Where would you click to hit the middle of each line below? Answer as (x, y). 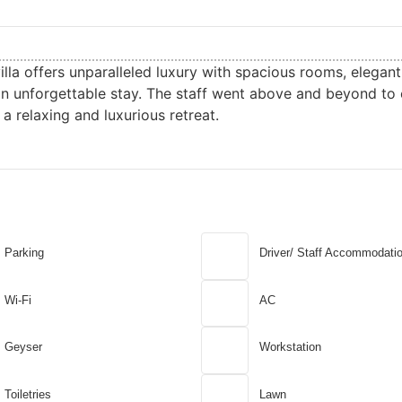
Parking (24, 253)
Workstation (290, 347)
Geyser (23, 347)
